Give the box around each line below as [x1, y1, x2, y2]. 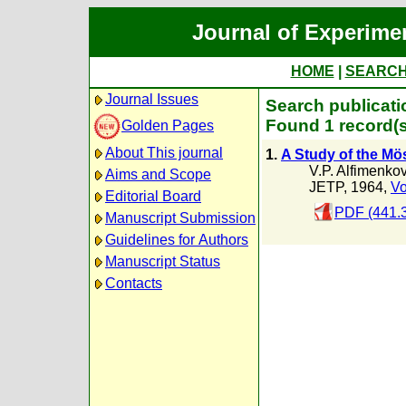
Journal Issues [105, 92, 198, 107]
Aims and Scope [105, 167, 211, 182]
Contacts [105, 275, 162, 291]
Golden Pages [121, 117, 214, 133]
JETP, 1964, [309, 179, 391, 196]
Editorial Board [105, 188, 201, 204]
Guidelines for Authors [105, 232, 248, 247]
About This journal [105, 145, 223, 160]
